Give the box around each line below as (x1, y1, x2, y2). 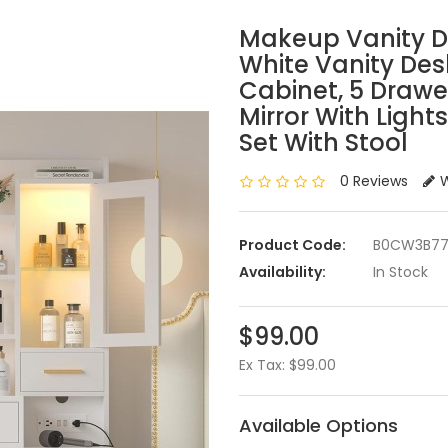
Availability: (239, 262, 326, 282)
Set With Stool (239, 126, 408, 159)
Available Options (239, 413, 398, 438)
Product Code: (239, 235, 346, 255)
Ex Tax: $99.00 (239, 355, 336, 375)
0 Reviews (340, 171, 408, 191)
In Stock (369, 262, 428, 282)
